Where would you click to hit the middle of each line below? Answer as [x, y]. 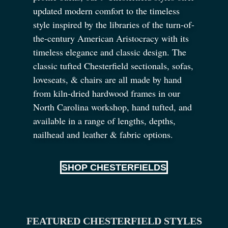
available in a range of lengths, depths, [104, 120]
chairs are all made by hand [130, 79]
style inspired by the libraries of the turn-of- [114, 24]
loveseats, [52, 79]
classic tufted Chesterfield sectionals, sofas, [113, 65]
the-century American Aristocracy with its [111, 38]
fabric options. [145, 134]
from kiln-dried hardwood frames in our [107, 93]
